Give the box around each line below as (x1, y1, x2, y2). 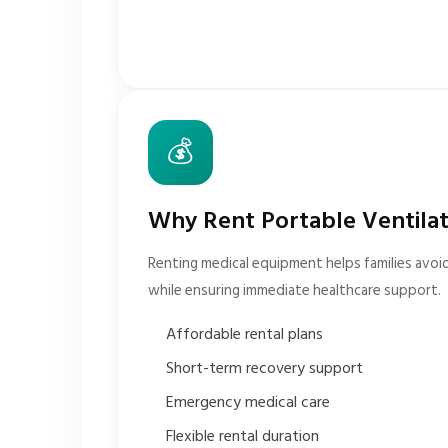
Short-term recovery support (166, 355, 363, 381)
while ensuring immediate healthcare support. (148, 278, 441, 303)
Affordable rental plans (166, 321, 323, 347)
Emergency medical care (166, 389, 330, 415)
